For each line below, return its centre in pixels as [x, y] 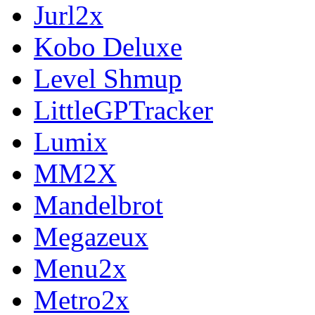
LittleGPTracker [123, 110]
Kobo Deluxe [108, 46]
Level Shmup [108, 78]
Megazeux [91, 236]
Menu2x [80, 268]
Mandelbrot [98, 205]
